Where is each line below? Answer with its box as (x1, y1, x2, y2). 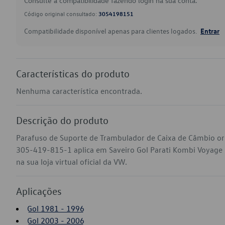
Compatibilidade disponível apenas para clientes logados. (24, 26, 198, 36)
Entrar (200, 26, 219, 35)
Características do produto (16, 67, 130, 79)
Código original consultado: (24, 10, 98, 18)
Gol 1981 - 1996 (27, 203, 84, 213)
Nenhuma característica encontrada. (16, 86, 142, 96)
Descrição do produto (16, 114, 108, 126)
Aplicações (16, 185, 62, 197)
